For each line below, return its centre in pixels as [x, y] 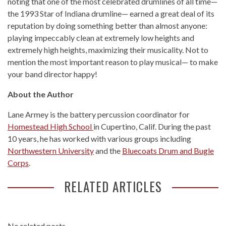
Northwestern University [51, 151]
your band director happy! [52, 74]
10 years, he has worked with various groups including [99, 139]
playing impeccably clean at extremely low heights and [101, 38]
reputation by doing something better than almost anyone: [107, 26]
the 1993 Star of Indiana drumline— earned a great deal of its [111, 14]
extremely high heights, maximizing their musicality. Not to [108, 50]
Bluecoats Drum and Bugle [168, 151]
